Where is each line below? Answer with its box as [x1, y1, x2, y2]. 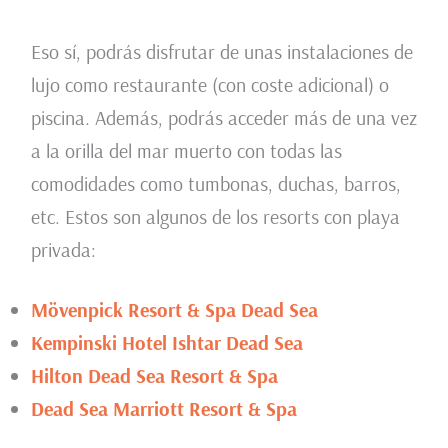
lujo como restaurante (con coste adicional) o [30, 71, 389, 97]
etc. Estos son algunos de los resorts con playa [30, 203, 400, 229]
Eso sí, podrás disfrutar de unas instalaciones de [30, 38, 413, 64]
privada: [30, 236, 96, 262]
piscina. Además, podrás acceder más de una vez [30, 104, 417, 130]
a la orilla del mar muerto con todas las [30, 137, 342, 163]
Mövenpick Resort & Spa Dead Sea [30, 296, 318, 322]
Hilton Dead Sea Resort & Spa [30, 362, 278, 388]
